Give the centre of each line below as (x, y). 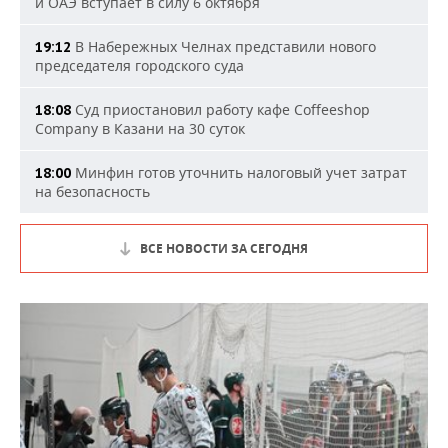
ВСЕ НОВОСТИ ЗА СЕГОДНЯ (224, 249)
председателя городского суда (139, 66)
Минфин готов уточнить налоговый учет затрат (239, 173)
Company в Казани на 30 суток (140, 129)
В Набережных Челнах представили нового (223, 47)
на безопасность (92, 192)
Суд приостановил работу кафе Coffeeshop (220, 110)
